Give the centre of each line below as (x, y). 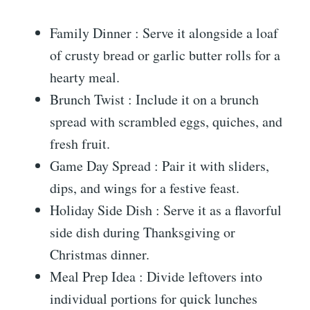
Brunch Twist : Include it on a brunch (154, 100)
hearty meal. (85, 77)
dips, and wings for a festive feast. (145, 188)
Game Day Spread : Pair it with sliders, (159, 166)
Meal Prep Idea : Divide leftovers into (156, 277)
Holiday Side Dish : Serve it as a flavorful (166, 210)
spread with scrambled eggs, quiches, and (166, 122)
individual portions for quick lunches (154, 299)
